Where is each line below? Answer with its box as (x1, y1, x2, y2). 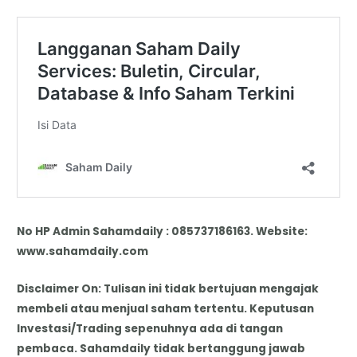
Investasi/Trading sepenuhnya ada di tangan (17, 320, 284, 336)
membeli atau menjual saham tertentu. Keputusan (17, 300, 315, 316)
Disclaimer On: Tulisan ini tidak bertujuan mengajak (17, 280, 320, 296)
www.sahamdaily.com (17, 244, 149, 260)
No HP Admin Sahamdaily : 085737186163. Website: (17, 224, 308, 240)
